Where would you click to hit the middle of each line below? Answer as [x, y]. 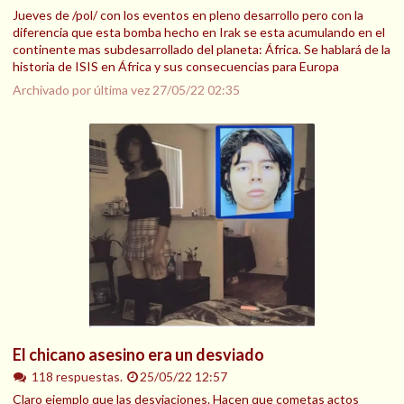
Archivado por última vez [83, 89]
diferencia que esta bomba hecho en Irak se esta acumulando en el [199, 32]
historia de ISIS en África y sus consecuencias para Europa [176, 66]
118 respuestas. [78, 376]
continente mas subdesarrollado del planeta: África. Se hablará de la [202, 49]
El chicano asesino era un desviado [138, 354]
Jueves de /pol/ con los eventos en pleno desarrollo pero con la [188, 14]
